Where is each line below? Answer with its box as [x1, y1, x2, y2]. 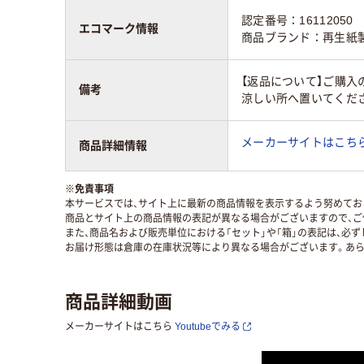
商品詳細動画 [65, 286, 172, 313]
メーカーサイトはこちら [65, 320, 172, 332]
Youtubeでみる [175, 320, 240, 332]
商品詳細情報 [79, 138, 147, 152]
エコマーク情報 [79, 21, 158, 35]
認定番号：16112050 [241, 13, 353, 27]
